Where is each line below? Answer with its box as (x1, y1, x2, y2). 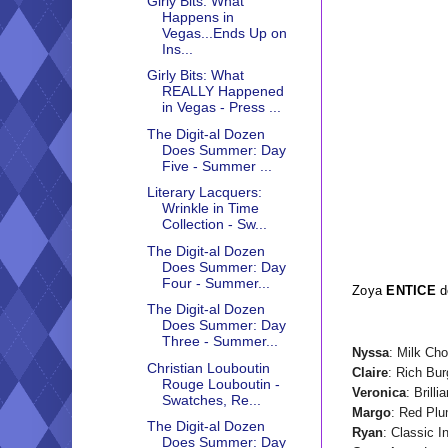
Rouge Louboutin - (161, 375, 280, 392)
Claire (352, 364, 388, 380)
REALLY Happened (161, 83, 284, 100)
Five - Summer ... (161, 157, 272, 174)
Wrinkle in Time (161, 200, 259, 217)
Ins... (161, 40, 193, 57)
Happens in (161, 8, 234, 25)
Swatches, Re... (161, 391, 261, 408)
